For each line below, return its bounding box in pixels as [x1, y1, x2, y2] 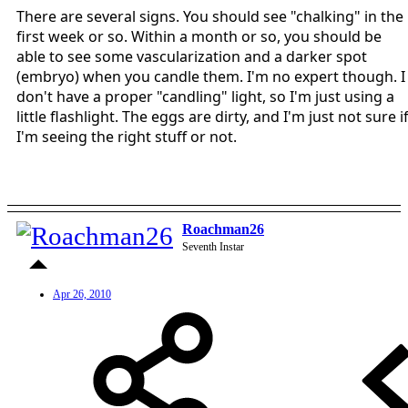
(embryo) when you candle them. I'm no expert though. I [16, 66, 405, 87]
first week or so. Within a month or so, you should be [16, 25, 382, 46]
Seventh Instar [182, 240, 244, 253]
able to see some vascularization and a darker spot [16, 46, 367, 66]
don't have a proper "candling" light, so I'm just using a [16, 86, 394, 107]
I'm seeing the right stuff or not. [16, 126, 237, 147]
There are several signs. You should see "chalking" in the [16, 5, 403, 26]
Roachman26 [182, 220, 264, 237]
